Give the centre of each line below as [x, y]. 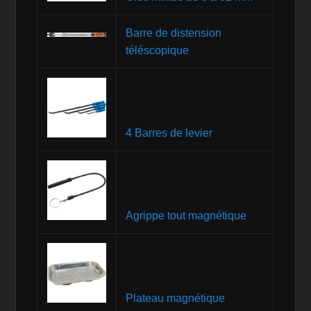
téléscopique [157, 51]
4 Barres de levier [169, 133]
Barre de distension [173, 33]
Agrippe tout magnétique [186, 216]
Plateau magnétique [175, 299]
